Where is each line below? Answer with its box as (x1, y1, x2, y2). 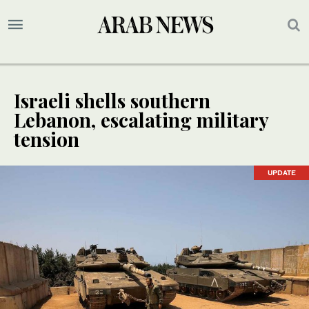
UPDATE (267, 168, 296, 177)
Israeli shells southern (14, 88, 210, 114)
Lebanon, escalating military (14, 107, 268, 133)
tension (14, 126, 79, 152)
